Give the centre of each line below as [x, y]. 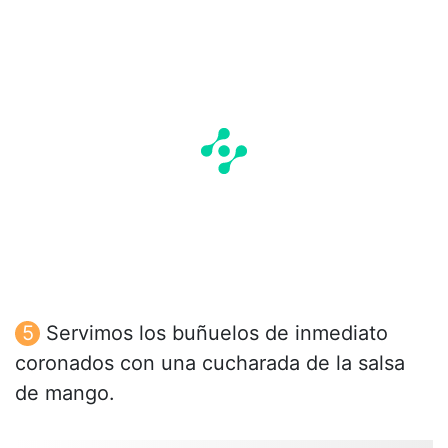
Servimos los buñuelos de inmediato [217, 332]
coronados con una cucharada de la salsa [210, 362]
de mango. [65, 392]
